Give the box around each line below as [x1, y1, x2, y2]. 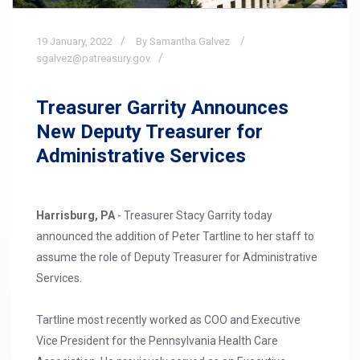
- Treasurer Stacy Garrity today [115, 209, 272, 223]
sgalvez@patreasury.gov [36, 52, 150, 65]
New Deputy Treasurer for [36, 121, 263, 144]
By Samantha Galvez [136, 35, 230, 48]
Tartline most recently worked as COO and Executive [36, 313, 301, 327]
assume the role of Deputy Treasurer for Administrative [36, 251, 317, 264]
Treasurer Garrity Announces [36, 96, 288, 120]
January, [50, 35, 88, 48]
